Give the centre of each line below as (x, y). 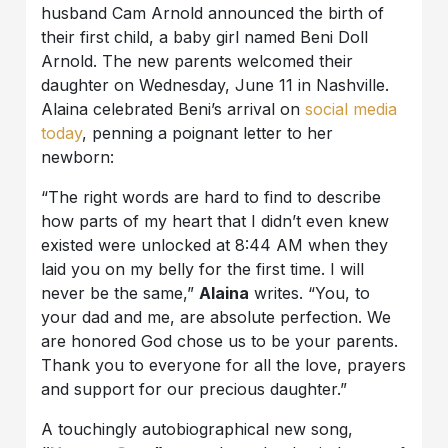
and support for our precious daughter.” (194, 388)
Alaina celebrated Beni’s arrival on (173, 108)
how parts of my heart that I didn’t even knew (215, 220)
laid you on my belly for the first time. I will (203, 268)
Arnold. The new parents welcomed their (197, 60)
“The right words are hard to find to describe (211, 196)
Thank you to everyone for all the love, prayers (224, 364)
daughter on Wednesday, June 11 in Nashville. (215, 84)
